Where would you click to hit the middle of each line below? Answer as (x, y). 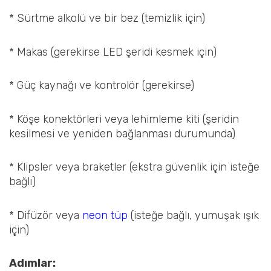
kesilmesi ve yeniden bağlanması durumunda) (122, 133)
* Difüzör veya (46, 215)
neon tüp (105, 215)
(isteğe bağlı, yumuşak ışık (193, 215)
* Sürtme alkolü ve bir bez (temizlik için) (107, 18)
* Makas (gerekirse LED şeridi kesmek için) (113, 52)
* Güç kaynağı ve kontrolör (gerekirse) (102, 86)
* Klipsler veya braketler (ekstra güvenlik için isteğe (134, 167)
